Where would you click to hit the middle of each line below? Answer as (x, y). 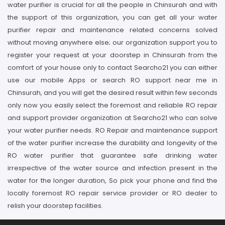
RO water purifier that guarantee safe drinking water (113, 155)
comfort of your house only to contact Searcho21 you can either (113, 68)
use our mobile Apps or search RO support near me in (113, 80)
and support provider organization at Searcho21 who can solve (113, 118)
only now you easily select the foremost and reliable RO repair (113, 105)
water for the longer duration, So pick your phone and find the (113, 181)
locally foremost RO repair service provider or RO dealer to (113, 193)
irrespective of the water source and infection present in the (113, 168)
